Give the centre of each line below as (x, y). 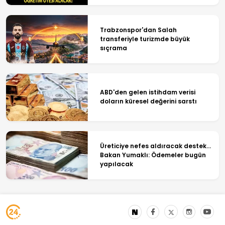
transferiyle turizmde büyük (145, 39)
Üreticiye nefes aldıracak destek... (155, 146)
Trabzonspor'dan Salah (138, 30)
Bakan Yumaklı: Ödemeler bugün (153, 155)
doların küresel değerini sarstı (148, 101)
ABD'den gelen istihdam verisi (147, 92)
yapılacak (116, 164)
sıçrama (113, 48)
